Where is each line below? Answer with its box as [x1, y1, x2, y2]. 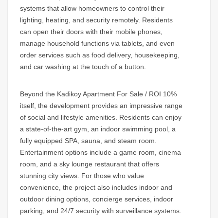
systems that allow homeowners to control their [20, 4, 164, 13]
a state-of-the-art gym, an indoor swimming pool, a [20, 125, 176, 133]
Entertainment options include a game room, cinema [20, 148, 181, 157]
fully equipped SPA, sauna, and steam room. [20, 137, 157, 145]
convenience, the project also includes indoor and [20, 183, 172, 192]
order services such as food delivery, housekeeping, [20, 51, 180, 59]
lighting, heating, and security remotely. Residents [20, 16, 173, 24]
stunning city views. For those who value [20, 172, 144, 180]
